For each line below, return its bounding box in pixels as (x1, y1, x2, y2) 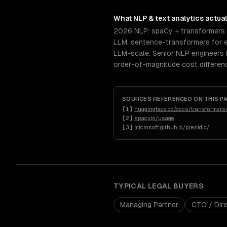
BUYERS (171, 182, 204, 190)
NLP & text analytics (133, 14, 204, 22)
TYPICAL (113, 182, 148, 190)
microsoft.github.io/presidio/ (134, 124, 209, 130)
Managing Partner (120, 201, 178, 209)
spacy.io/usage (134, 115, 174, 121)
